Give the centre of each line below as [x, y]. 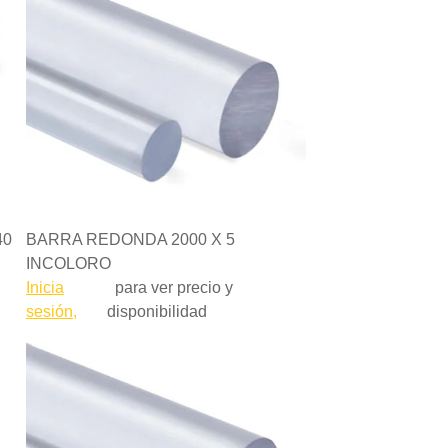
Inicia [45, 287]
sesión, [51, 311]
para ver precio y [169, 287]
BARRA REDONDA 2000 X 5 [130, 239]
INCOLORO [68, 263]
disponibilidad [156, 311]
